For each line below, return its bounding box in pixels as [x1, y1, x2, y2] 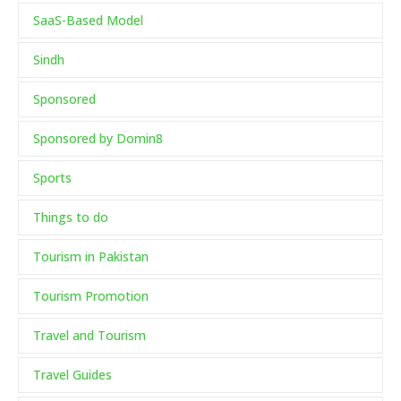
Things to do [33, 209, 108, 226]
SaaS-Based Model [33, 12, 143, 30]
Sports [33, 169, 72, 187]
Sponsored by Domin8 [33, 130, 163, 148]
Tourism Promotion [33, 287, 149, 305]
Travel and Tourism [33, 327, 146, 345]
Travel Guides [33, 366, 112, 384]
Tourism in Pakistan [33, 248, 149, 266]
